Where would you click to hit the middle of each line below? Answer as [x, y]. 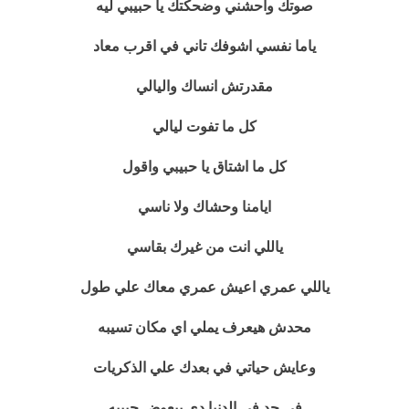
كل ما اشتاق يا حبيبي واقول [204, 167]
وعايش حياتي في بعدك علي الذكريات [204, 367]
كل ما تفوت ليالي [204, 126]
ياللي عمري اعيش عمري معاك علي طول [204, 287]
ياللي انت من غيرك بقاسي [204, 247]
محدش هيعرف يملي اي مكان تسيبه [204, 327]
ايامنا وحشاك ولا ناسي [204, 207]
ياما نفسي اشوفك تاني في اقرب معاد [204, 46]
